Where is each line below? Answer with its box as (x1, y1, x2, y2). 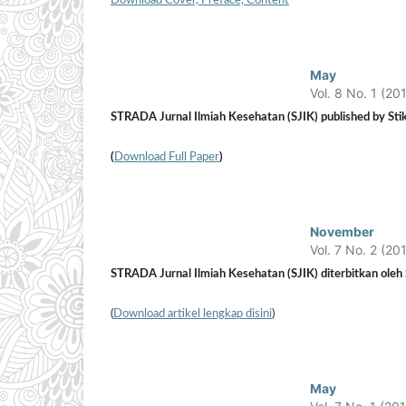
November (310, 224, 375, 240)
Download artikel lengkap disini (113, 308, 272, 321)
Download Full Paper (114, 151, 219, 164)
